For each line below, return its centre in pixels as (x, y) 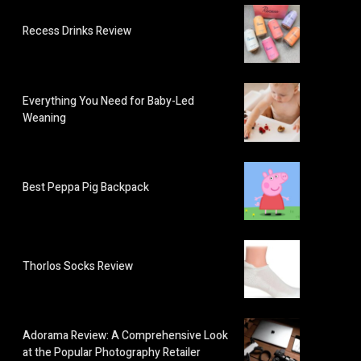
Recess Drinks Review (77, 31)
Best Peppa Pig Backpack (86, 188)
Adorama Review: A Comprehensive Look (125, 336)
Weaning (44, 118)
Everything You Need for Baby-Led (108, 101)
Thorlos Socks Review (78, 266)
